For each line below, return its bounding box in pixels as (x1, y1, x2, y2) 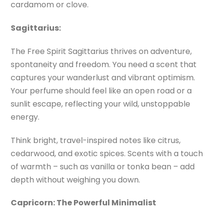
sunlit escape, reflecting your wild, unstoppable (11, 98, 191, 109)
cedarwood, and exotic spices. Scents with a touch (11, 147, 203, 159)
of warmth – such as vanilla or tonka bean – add (11, 161, 195, 172)
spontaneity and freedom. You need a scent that (11, 58, 197, 70)
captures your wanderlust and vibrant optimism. (11, 72, 196, 83)
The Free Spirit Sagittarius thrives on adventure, (11, 45, 192, 57)
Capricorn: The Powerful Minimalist (11, 197, 157, 209)
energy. (11, 111, 40, 123)
